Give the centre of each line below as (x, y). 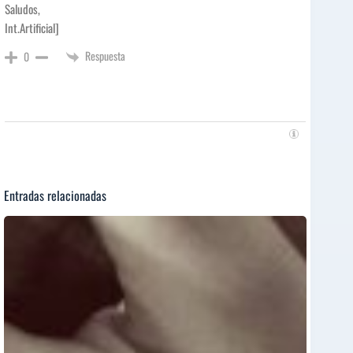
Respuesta (105, 55)
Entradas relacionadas (55, 195)
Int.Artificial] (32, 27)
